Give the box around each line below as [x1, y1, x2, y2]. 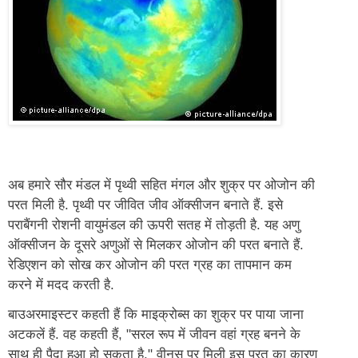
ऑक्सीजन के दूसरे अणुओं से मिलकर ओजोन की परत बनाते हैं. [8, 237, 304, 253]
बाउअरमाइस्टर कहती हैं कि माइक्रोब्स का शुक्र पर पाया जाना [8, 306, 304, 322]
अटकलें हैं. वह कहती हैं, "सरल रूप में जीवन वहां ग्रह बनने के [8, 326, 300, 342]
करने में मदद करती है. [8, 276, 114, 292]
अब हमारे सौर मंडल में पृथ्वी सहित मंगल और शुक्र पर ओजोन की [8, 177, 315, 193]
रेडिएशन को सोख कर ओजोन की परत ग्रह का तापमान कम [8, 257, 292, 272]
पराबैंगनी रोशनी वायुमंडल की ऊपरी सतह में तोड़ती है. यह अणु [8, 217, 300, 233]
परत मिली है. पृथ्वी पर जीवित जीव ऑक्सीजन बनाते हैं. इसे [8, 197, 283, 213]
